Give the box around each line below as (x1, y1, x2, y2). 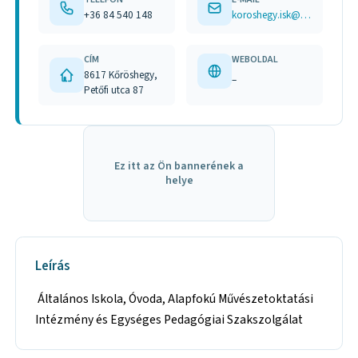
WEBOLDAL (232, 52, 279, 66)
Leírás (35, 257, 70, 276)
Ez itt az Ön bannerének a (114, 157, 244, 174)
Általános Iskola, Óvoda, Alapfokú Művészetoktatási (35, 289, 314, 308)
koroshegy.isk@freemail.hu (300, 7, 312, 23)
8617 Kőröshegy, (84, 66, 158, 82)
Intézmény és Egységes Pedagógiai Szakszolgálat (35, 310, 304, 328)
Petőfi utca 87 (84, 82, 145, 97)
